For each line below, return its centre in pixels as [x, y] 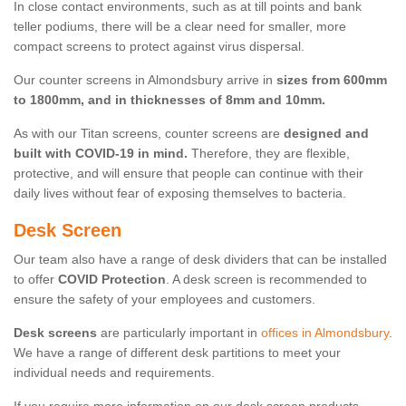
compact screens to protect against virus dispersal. [159, 47]
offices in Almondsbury [325, 333]
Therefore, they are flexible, [269, 154]
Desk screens [55, 333]
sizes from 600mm [332, 80]
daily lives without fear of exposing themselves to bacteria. [180, 193]
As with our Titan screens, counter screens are [149, 134]
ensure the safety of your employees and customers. [164, 300]
